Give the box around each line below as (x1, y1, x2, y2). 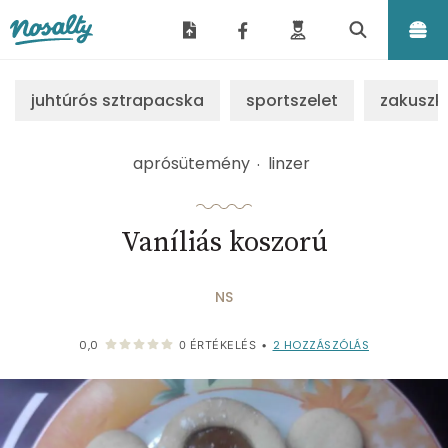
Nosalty (9, 49, 60, 70)
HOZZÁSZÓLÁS (280, 336, 369, 353)
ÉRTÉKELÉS (186, 337, 256, 352)
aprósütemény (133, 152, 250, 175)
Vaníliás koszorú (120, 225, 328, 260)
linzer (268, 152, 310, 175)
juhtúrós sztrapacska (31, 89, 204, 112)
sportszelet (246, 89, 338, 112)
